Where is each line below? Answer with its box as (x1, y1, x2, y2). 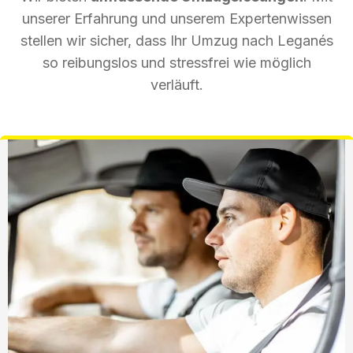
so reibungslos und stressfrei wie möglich (42, 54, 311, 71)
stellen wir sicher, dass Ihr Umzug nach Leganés (20, 32, 333, 49)
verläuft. (150, 76, 203, 93)
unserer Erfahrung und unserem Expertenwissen (21, 9, 332, 27)
